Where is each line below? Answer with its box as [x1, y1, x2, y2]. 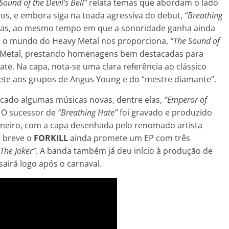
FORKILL [34, 132, 70, 144]
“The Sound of [170, 35, 220, 47]
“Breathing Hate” [58, 106, 118, 118]
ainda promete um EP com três [70, 132, 190, 144]
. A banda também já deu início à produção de [36, 145, 213, 156]
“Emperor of [164, 94, 207, 105]
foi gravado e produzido [118, 106, 212, 118]
